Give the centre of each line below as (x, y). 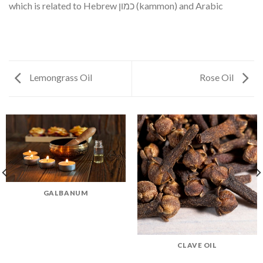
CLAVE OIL (197, 245)
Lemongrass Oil (60, 77)
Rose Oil (218, 77)
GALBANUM (66, 193)
